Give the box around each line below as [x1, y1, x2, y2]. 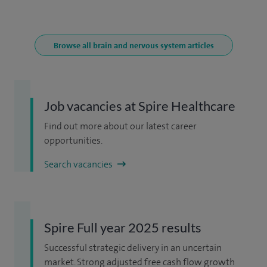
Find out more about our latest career [44, 119, 197, 132]
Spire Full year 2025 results [44, 219, 201, 235]
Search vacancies [44, 157, 114, 170]
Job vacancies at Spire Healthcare [44, 97, 235, 114]
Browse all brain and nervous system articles [53, 39, 214, 51]
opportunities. [44, 133, 103, 147]
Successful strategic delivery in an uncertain [44, 241, 222, 254]
